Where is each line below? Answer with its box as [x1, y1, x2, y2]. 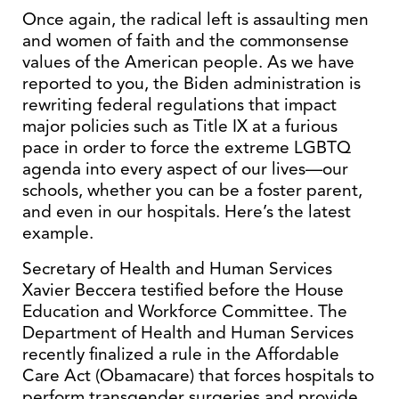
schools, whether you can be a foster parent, [22, 179, 362, 201]
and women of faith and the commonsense [22, 29, 349, 52]
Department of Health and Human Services [22, 322, 354, 344]
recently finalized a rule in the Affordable [22, 343, 339, 365]
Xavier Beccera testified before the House [22, 279, 344, 301]
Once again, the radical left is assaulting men [22, 8, 369, 30]
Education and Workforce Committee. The [22, 300, 347, 322]
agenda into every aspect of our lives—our [22, 158, 348, 180]
